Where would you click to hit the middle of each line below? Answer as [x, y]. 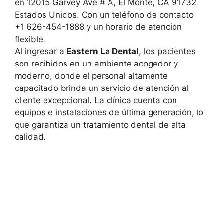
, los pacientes [167, 51]
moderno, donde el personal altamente [91, 76]
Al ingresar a [41, 51]
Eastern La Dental [103, 51]
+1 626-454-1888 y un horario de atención [98, 27]
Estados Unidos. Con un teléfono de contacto [104, 15]
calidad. [30, 137]
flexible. [30, 39]
